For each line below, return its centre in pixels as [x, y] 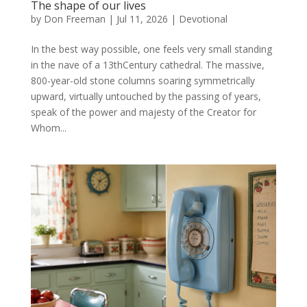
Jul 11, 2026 [142, 19]
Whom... [48, 127]
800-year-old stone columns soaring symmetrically [143, 80]
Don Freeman [74, 19]
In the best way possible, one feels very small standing [151, 49]
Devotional [203, 19]
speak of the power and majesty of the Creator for [143, 112]
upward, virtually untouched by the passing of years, [146, 96]
